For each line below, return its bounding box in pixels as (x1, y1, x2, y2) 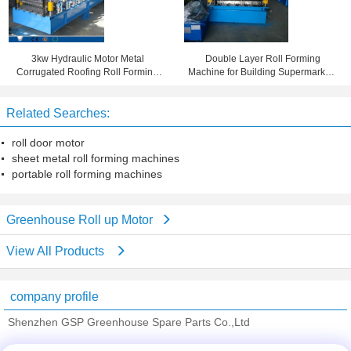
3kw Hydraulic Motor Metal (31, 53, 144, 64)
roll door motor (12, 136, 85, 149)
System (71, 93, 103, 104)
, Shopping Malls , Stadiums (204, 80, 323, 91)
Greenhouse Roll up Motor (6, 213, 153, 226)
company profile (10, 290, 99, 303)
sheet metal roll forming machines (12, 152, 179, 165)
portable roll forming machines (12, 168, 162, 180)
